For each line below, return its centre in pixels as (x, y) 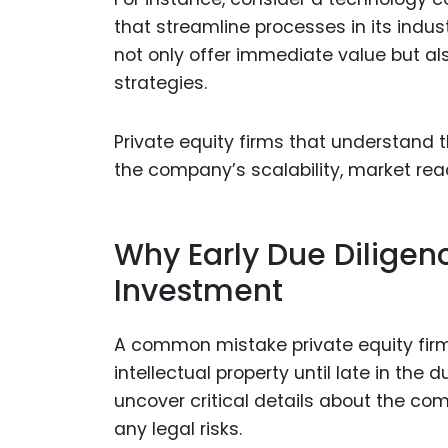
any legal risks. (178, 429)
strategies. (160, 83)
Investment (198, 290)
